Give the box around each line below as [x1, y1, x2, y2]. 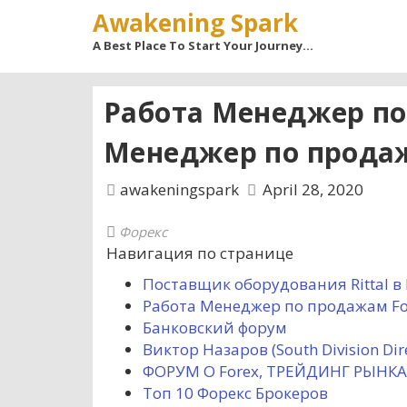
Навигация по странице [106, 243, 293, 264]
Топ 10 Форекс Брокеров [143, 382, 328, 404]
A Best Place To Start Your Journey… [93, 37, 313, 54]
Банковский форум [143, 317, 287, 339]
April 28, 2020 [263, 179, 363, 201]
